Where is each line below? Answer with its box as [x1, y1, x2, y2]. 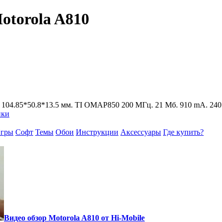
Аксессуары [120, 127, 161, 136]
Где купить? [163, 127, 204, 136]
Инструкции [76, 127, 118, 136]
